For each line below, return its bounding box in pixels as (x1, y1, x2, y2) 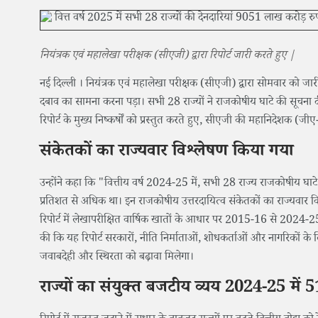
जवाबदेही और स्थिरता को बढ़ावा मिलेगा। (40, 249, 194, 268)
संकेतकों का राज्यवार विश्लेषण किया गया (40, 140, 293, 167)
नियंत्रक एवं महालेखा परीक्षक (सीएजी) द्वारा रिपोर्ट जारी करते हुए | (40, 48, 295, 66)
